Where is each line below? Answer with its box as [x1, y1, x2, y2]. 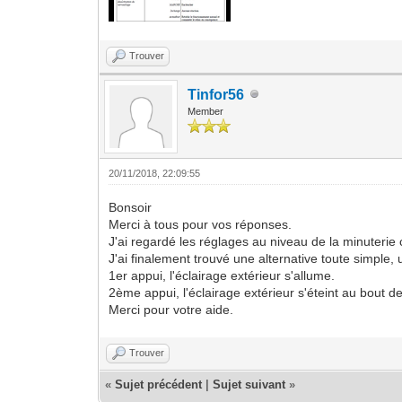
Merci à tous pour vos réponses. [109, 216, 293, 232]
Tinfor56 [188, 86, 245, 102]
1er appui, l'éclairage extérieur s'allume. [109, 267, 336, 283]
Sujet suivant [213, 377, 286, 391]
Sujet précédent [115, 377, 203, 391]
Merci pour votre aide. [109, 301, 234, 317]
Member [188, 105, 224, 117]
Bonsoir [109, 199, 153, 214]
